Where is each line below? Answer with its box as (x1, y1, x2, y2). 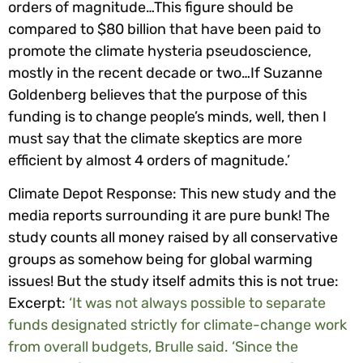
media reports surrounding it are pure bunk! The (8, 207, 330, 225)
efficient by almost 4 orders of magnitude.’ (8, 151, 290, 169)
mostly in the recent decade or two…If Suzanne (8, 63, 322, 82)
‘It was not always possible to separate (69, 294, 326, 313)
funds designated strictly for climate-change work (8, 316, 347, 335)
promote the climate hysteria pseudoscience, (8, 41, 311, 60)
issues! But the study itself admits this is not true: (8, 272, 339, 291)
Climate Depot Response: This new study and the (8, 185, 336, 203)
